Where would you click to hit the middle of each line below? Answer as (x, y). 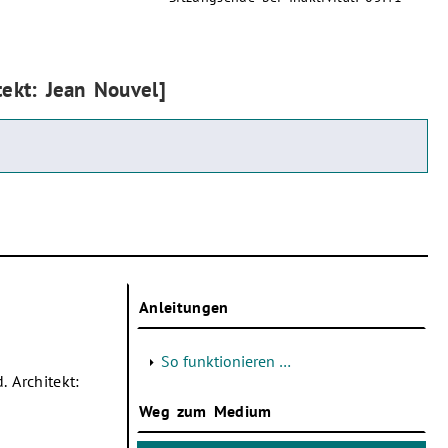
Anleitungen (184, 307)
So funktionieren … (226, 361)
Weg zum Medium (205, 410)
